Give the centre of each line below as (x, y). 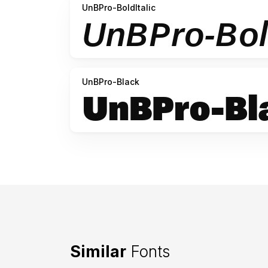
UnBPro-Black (111, 82)
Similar (98, 252)
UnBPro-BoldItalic (119, 8)
